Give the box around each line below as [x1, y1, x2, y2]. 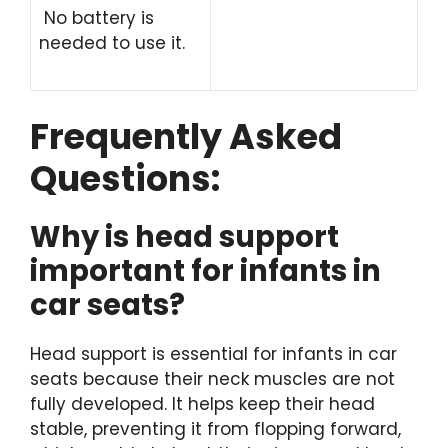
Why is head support [30, 217, 339, 257]
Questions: [30, 154, 220, 203]
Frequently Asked [30, 112, 342, 161]
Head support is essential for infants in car [30, 342, 397, 366]
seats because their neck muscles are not [30, 367, 395, 391]
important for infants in [30, 251, 381, 291]
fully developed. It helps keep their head [30, 392, 375, 416]
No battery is [39, 5, 154, 30]
